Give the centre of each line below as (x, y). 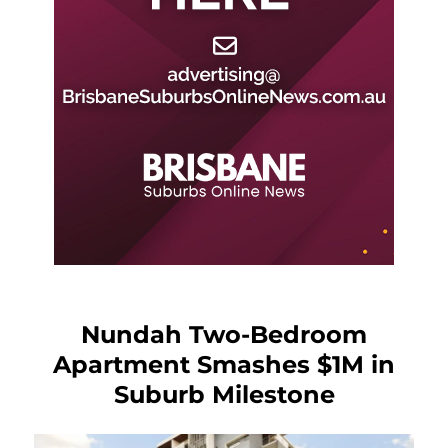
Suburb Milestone (224, 394)
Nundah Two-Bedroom (224, 334)
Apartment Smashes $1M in (224, 364)
